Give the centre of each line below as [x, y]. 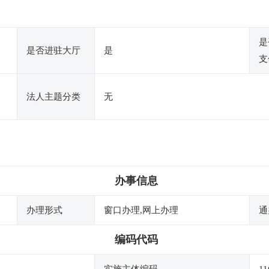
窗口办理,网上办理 [141, 210]
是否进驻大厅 [53, 50]
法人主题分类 [53, 97]
